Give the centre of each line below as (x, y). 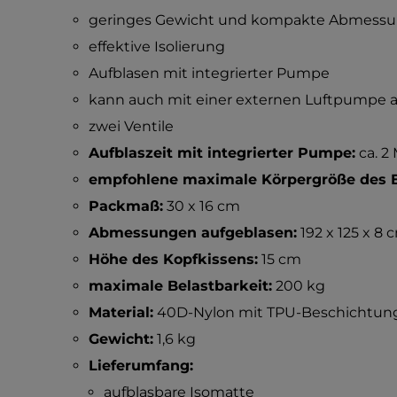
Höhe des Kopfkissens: (173, 259)
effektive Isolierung (156, 47)
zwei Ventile (131, 126)
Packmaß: (125, 206)
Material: (121, 312)
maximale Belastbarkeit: (180, 286)
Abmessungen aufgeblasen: (192, 233)
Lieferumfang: (140, 366)
